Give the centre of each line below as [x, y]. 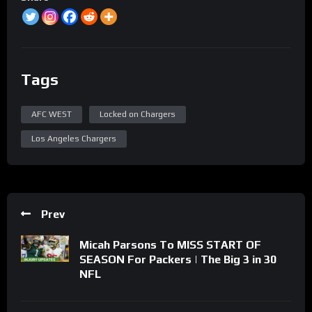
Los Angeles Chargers [74, 138]
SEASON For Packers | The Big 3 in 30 [178, 259]
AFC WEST [52, 114]
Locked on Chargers [138, 114]
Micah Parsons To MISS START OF [170, 244]
